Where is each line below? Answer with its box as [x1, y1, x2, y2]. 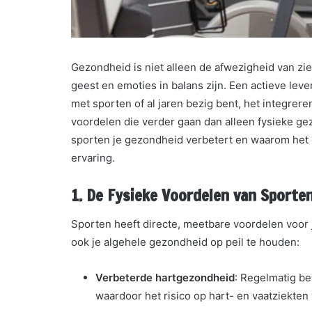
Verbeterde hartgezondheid [95, 270, 235, 284]
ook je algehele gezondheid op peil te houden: [71, 235, 299, 249]
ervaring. [71, 151, 115, 165]
